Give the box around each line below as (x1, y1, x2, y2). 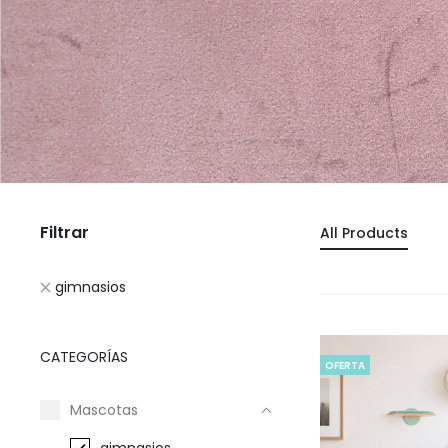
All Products (320, 223, 408, 243)
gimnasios (51, 277, 127, 297)
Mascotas (70, 400, 138, 420)
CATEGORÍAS (40, 347, 128, 367)
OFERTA (325, 358, 365, 374)
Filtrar (40, 221, 89, 244)
